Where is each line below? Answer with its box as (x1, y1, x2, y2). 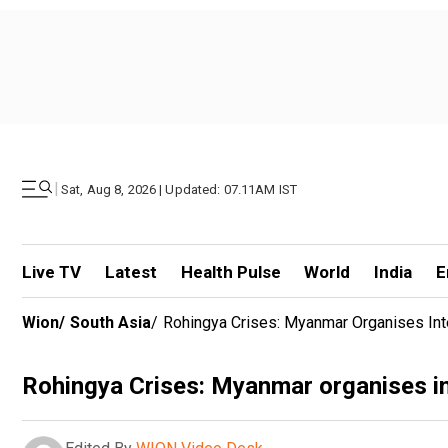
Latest (104, 262, 157, 282)
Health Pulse (180, 262, 281, 282)
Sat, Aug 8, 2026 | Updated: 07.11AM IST (61, 181, 298, 197)
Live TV (22, 262, 81, 282)
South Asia (70, 313, 151, 332)
